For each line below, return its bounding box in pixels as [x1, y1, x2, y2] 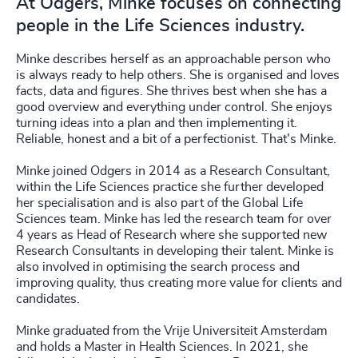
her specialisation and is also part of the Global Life [16, 197, 303, 209]
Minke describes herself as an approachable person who [16, 53, 331, 66]
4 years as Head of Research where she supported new [16, 229, 327, 241]
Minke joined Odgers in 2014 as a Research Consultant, [16, 165, 330, 177]
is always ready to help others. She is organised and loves [16, 69, 340, 82]
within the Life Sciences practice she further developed [16, 181, 324, 193]
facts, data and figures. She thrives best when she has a [16, 85, 327, 97]
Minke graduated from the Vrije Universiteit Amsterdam [16, 324, 328, 337]
